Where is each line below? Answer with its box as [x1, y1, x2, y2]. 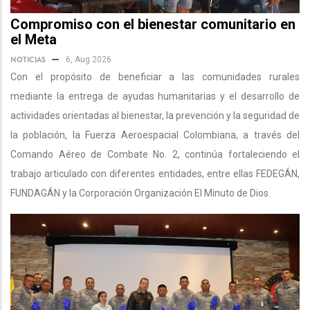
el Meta [10, 31, 57, 48]
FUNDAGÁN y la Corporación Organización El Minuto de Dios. [10, 188, 271, 199]
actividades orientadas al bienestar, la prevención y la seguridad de [10, 110, 300, 122]
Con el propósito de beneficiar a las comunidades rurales [10, 71, 300, 83]
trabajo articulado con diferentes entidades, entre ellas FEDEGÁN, [10, 168, 300, 180]
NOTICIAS [10, 54, 46, 66]
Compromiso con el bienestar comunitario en [10, 16, 295, 33]
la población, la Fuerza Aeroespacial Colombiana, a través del [10, 129, 300, 141]
